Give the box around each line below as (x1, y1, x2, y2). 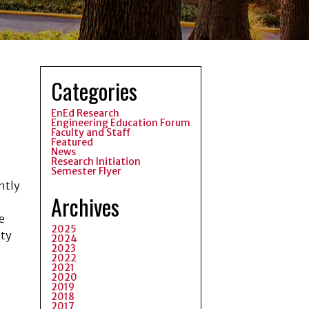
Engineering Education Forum (50, 116, 190, 129)
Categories (50, 74, 137, 107)
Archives (50, 190, 119, 223)
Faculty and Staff (50, 126, 130, 139)
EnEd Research (50, 106, 119, 119)
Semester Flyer (50, 164, 121, 177)
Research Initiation (50, 154, 141, 168)
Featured (50, 135, 93, 148)
